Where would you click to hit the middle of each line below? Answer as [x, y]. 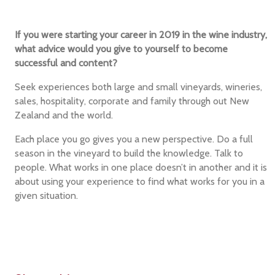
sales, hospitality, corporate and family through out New [132, 101]
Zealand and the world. [64, 115]
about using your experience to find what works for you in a [140, 182]
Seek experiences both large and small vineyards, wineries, [139, 87]
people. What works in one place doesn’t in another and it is [141, 168]
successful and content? [66, 63]
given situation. [47, 196]
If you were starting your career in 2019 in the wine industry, [141, 35]
